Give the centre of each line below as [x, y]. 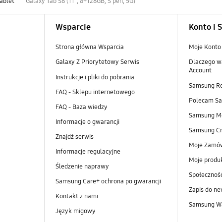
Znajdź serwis [74, 137]
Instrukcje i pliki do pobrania [95, 77]
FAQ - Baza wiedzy [81, 107]
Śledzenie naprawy [82, 166]
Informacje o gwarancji [87, 122]
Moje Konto [205, 47]
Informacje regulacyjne [88, 151]
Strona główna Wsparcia [89, 47]
